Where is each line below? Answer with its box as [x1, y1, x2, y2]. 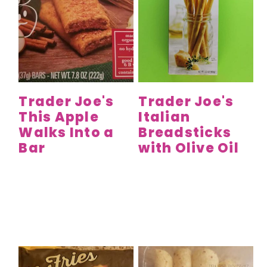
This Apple [18, 107, 99, 126]
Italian [138, 107, 191, 126]
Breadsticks [138, 123, 232, 142]
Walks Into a [18, 123, 114, 142]
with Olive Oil [138, 138, 239, 157]
